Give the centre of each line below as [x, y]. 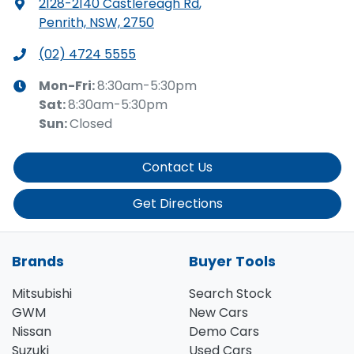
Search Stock [230, 293]
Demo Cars [224, 331]
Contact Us [177, 167]
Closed [91, 123]
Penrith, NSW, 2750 [96, 22]
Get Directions [177, 203]
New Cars [218, 312]
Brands [38, 261]
